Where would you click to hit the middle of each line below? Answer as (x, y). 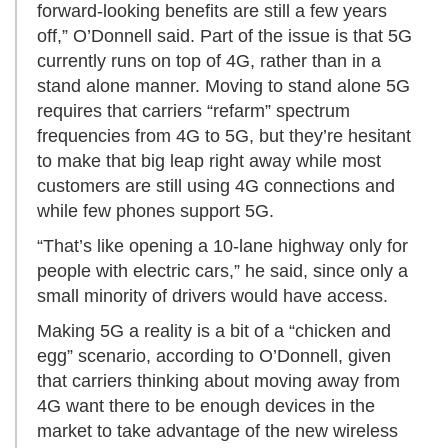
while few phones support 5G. (155, 211)
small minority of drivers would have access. (212, 296)
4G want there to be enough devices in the (206, 406)
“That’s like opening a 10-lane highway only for (222, 246)
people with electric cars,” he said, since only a (222, 271)
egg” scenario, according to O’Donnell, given (214, 356)
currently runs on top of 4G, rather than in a (209, 61)
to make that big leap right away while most (209, 161)
